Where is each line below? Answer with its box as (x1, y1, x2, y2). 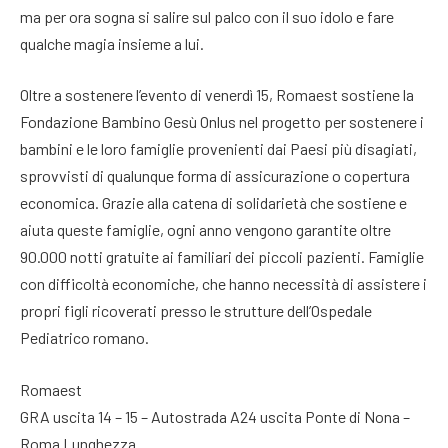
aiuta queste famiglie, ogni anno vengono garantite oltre (20, 220, 391, 240)
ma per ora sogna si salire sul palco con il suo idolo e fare (20, 6, 394, 26)
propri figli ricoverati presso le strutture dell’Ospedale (20, 301, 372, 321)
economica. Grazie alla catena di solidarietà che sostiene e (20, 193, 407, 213)
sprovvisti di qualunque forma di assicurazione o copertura (20, 166, 410, 186)
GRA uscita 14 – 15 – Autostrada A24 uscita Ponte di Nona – (20, 406, 410, 426)
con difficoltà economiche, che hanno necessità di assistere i (20, 274, 427, 294)
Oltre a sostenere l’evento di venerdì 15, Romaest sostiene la (20, 85, 414, 105)
